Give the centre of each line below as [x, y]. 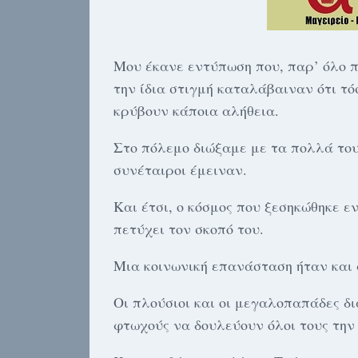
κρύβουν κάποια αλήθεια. [196, 110]
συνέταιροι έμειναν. [180, 169]
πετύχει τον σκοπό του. [189, 229]
